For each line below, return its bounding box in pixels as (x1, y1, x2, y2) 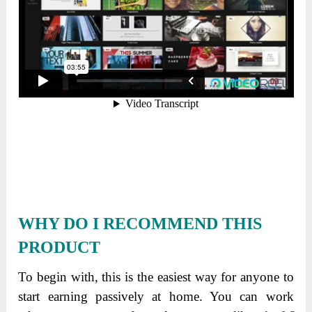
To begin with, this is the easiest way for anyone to (18, 269, 294, 284)
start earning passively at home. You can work (18, 288, 294, 304)
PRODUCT (18, 237, 101, 256)
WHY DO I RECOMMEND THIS (18, 214, 263, 233)
